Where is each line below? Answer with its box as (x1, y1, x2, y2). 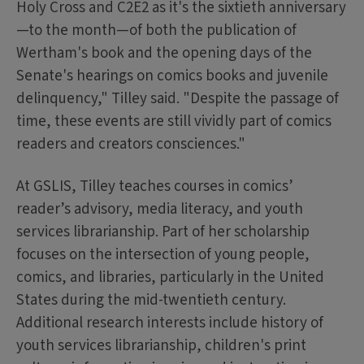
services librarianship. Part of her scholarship (16, 221, 310, 244)
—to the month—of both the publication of (16, 19, 297, 42)
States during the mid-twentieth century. (16, 289, 286, 312)
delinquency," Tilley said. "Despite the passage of (16, 88, 339, 110)
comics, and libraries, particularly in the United (16, 266, 324, 289)
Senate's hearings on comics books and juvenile (16, 65, 328, 88)
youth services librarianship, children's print (16, 335, 306, 357)
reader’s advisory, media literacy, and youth (16, 198, 303, 221)
